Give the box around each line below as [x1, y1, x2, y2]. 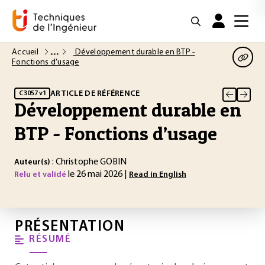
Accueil [12, 48, 41, 57]
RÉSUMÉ [29, 234, 71, 244]
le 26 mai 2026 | [66, 170, 129, 179]
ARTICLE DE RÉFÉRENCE [50, 89, 140, 98]
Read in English [129, 170, 186, 179]
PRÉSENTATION [15, 219, 125, 234]
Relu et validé [14, 170, 66, 179]
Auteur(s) [14, 158, 50, 167]
